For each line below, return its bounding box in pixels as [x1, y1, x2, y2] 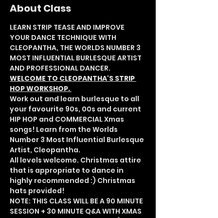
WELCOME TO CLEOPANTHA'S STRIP [10, 73, 136, 83]
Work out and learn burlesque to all [10, 94, 141, 104]
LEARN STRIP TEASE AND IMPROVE [10, 22, 126, 32]
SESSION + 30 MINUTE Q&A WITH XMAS [10, 206, 143, 216]
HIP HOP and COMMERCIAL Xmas [10, 114, 126, 124]
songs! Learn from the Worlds [10, 125, 119, 134]
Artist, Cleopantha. [10, 145, 82, 155]
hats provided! [10, 186, 64, 196]
